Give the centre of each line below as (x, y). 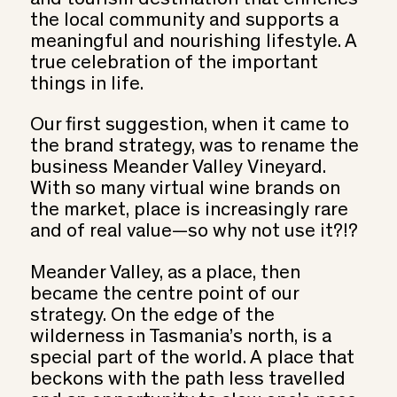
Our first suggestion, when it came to (189, 126)
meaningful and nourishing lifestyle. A (193, 42)
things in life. (86, 85)
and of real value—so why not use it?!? (194, 233)
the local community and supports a (184, 21)
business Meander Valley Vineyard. (178, 169)
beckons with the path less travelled (187, 380)
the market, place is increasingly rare (189, 211)
